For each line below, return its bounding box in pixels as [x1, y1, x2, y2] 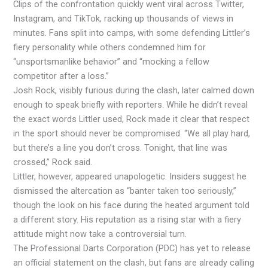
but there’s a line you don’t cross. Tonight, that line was [13, 142, 228, 153]
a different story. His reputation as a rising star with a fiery [13, 214, 242, 225]
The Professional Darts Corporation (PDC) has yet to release [13, 242, 251, 254]
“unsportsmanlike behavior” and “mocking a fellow [13, 56, 210, 67]
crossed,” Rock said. [13, 156, 93, 167]
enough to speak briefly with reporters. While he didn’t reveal [13, 99, 248, 110]
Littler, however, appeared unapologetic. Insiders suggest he [13, 170, 247, 182]
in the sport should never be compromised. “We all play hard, [13, 127, 251, 139]
